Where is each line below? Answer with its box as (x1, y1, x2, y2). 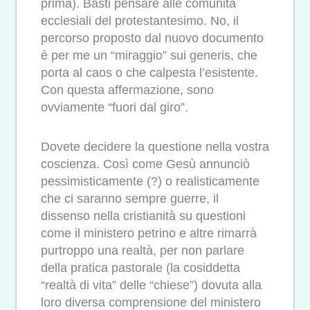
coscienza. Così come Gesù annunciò (41, 156, 250, 171)
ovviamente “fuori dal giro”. (41, 100, 188, 115)
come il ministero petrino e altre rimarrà (41, 226, 257, 240)
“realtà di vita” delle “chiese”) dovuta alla (41, 277, 262, 292)
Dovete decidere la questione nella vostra (41, 139, 269, 154)
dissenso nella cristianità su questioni (41, 208, 246, 223)
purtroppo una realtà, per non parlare (41, 243, 244, 257)
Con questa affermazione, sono (41, 83, 214, 98)
